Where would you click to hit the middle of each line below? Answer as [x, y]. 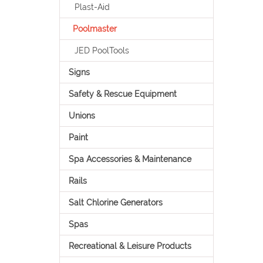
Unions [82, 116]
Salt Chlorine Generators [115, 203]
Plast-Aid [92, 7]
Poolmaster [95, 29]
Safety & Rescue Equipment [122, 94]
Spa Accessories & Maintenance [130, 159]
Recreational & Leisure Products [130, 246]
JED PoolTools [102, 50]
